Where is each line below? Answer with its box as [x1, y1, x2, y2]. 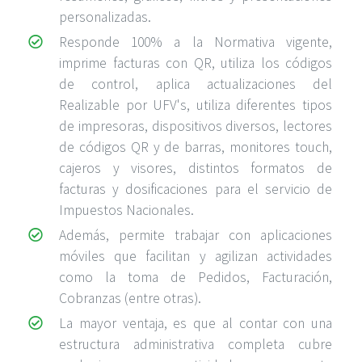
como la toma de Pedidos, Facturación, [59, 268, 332, 287]
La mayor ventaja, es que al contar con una [59, 314, 332, 333]
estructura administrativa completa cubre [59, 335, 332, 354]
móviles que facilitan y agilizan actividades [59, 247, 332, 266]
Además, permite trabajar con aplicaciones [59, 226, 332, 245]
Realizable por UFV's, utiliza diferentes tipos [59, 96, 332, 115]
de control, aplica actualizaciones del [59, 75, 332, 94]
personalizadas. [59, 8, 151, 27]
